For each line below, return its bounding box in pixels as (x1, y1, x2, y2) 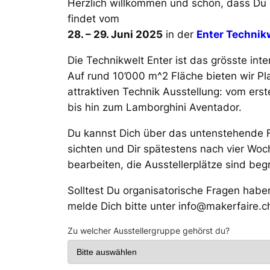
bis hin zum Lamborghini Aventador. (67, 101, 242, 114)
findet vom (67, 13, 119, 25)
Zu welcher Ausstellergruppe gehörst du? (67, 225, 230, 236)
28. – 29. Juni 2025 (67, 28, 163, 41)
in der (163, 28, 196, 41)
